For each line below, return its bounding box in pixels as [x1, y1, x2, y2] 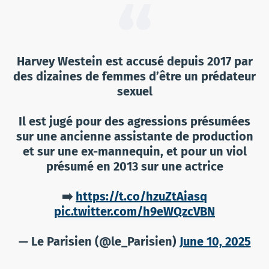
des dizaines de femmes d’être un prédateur [13, 68, 256, 83]
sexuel [116, 83, 153, 98]
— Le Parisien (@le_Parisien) [18, 234, 180, 249]
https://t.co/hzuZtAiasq [76, 189, 207, 204]
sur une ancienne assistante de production [16, 128, 253, 144]
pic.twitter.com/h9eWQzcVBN [54, 204, 215, 219]
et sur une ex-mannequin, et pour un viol [22, 144, 247, 159]
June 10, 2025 [179, 234, 251, 249]
